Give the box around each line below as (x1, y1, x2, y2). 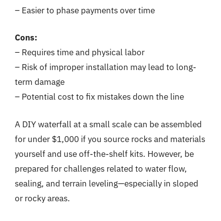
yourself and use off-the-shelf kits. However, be (15, 148, 194, 159)
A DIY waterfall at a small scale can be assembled (15, 118, 202, 130)
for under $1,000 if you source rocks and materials (15, 133, 205, 145)
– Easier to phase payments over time (15, 4, 155, 16)
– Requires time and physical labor (15, 47, 145, 58)
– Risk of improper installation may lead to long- (15, 62, 196, 73)
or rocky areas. (15, 192, 70, 204)
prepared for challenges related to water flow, (15, 163, 187, 174)
